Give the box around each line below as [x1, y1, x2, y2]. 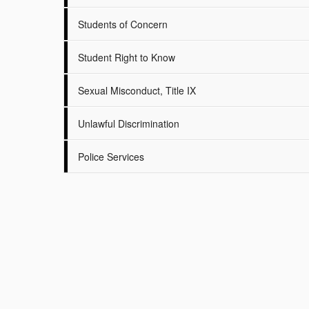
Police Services [78, 150, 144, 163]
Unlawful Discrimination [78, 117, 179, 130]
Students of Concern [78, 17, 168, 31]
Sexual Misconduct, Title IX [78, 83, 196, 97]
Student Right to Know [78, 50, 175, 64]
